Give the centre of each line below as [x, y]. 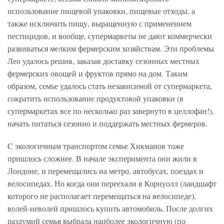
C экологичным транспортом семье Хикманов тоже [96, 146]
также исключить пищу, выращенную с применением [99, 23]
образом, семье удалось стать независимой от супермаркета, [110, 86]
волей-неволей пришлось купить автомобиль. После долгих [110, 208]
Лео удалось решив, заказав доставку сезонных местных [103, 61]
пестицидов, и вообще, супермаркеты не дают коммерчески [110, 36]
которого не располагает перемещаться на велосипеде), [102, 196]
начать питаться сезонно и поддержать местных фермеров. [107, 123]
